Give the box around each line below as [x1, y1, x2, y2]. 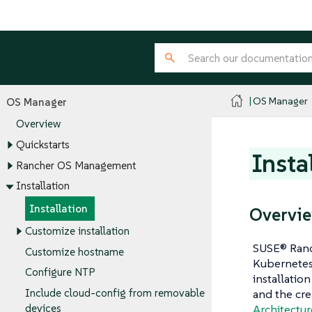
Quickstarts [15, 138, 70, 152]
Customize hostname [25, 244, 124, 258]
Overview [15, 117, 61, 131]
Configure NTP [25, 265, 95, 279]
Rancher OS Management [15, 159, 136, 173]
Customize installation [25, 224, 130, 238]
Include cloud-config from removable [25, 286, 205, 300]
